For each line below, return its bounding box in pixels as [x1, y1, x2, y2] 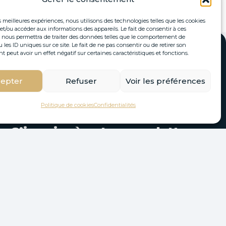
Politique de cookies [40, 101, 94, 108]
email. [168, 155, 192, 165]
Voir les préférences [125, 76, 205, 86]
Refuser [66, 76, 97, 86]
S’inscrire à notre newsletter [11, 125, 192, 139]
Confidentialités [93, 101, 136, 108]
